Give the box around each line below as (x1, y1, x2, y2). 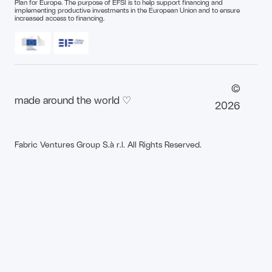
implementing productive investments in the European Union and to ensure (15, 5, 240, 14)
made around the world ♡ (15, 93, 131, 106)
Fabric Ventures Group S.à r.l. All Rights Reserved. (15, 138, 202, 149)
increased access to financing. (15, 13, 104, 22)
